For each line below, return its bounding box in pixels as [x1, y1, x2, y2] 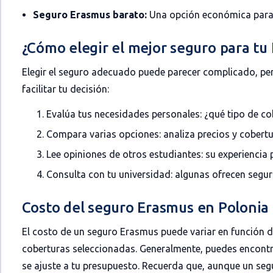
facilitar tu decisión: [21, 83, 109, 94]
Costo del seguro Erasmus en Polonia [21, 199, 269, 216]
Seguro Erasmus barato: [32, 9, 147, 20]
